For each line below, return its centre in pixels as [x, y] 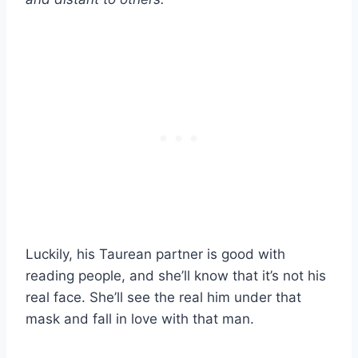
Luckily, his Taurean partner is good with [155, 255]
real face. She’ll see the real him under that [163, 298]
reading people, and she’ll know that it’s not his [176, 276]
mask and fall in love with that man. [140, 319]
